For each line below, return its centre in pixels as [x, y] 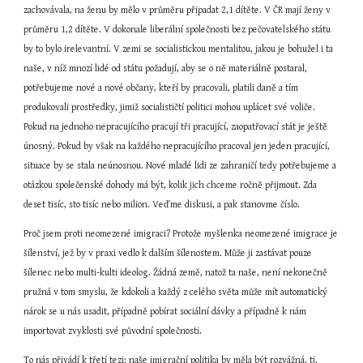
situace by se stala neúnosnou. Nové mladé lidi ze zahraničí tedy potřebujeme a [180, 166]
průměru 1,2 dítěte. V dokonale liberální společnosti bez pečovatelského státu [177, 30]
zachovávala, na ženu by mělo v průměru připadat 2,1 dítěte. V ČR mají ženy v [177, 10]
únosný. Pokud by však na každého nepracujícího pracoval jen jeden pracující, [177, 146]
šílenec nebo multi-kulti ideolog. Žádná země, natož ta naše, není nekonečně [176, 273]
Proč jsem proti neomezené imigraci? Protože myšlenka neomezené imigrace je [181, 234]
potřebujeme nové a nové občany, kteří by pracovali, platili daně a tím [161, 88]
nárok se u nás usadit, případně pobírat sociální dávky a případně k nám [165, 312]
